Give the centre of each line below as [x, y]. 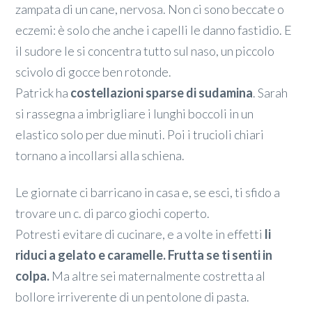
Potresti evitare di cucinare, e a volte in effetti [140, 234]
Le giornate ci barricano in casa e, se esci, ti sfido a [148, 193]
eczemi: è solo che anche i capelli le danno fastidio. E [154, 30]
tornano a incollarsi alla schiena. [100, 155]
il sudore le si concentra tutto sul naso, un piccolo [145, 50]
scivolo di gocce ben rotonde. [94, 71]
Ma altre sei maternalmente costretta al [158, 276]
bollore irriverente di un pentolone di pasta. [133, 297]
